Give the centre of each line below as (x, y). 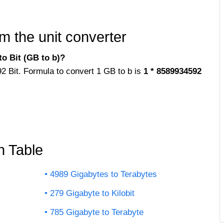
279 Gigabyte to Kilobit (92, 193)
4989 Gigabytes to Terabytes (103, 174)
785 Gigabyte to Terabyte (97, 212)
